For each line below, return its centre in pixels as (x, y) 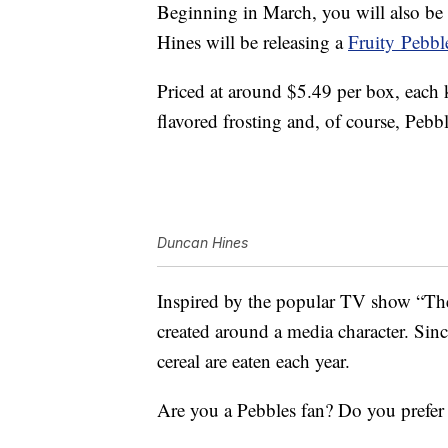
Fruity (374, 42)
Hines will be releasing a (252, 42)
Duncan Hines (202, 243)
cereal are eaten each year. (253, 361)
